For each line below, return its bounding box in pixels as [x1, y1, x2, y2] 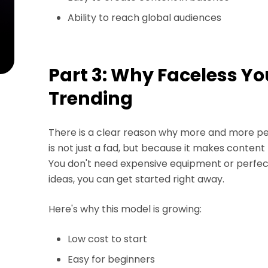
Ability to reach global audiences [68, 11, 222, 25]
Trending [48, 86, 133, 111]
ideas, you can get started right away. [48, 172, 225, 186]
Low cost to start [68, 232, 148, 246]
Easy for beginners [68, 252, 156, 266]
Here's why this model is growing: [48, 202, 202, 216]
